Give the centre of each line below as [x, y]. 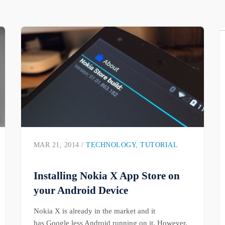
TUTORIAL [159, 145]
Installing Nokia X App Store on [106, 176]
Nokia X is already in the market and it [94, 211]
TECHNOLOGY [111, 145]
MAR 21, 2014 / [60, 145]
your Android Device [81, 190]
